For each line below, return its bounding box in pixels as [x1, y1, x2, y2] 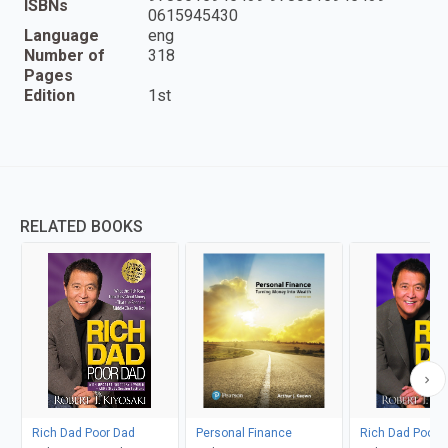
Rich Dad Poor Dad [31, 426, 135, 440]
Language [24, 26, 99, 46]
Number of [24, 46, 105, 66]
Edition [24, 86, 75, 106]
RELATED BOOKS [20, 217, 143, 237]
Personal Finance [195, 426, 292, 440]
